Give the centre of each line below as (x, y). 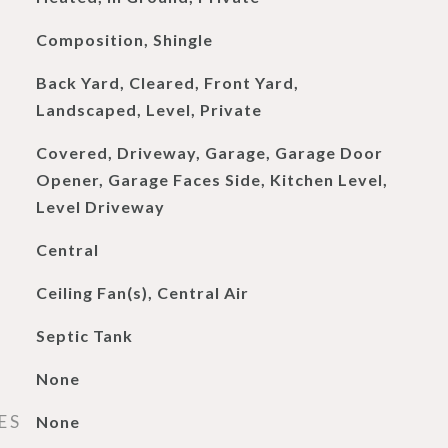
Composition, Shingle (124, 39)
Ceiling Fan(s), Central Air (142, 292)
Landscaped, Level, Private (148, 109)
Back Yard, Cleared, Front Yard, (167, 82)
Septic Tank (84, 335)
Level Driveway (100, 206)
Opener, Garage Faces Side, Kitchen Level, (211, 179)
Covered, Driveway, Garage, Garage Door (209, 152)
